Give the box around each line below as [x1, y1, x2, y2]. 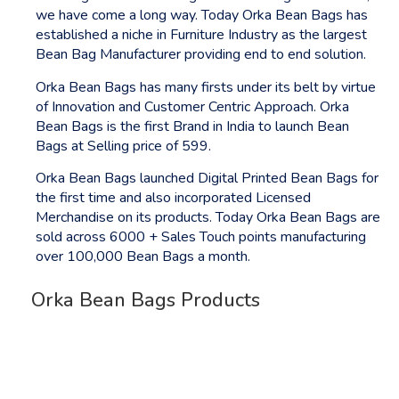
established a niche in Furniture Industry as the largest [36, 25, 367, 45]
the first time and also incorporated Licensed [36, 187, 311, 208]
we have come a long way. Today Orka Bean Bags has [36, 5, 368, 26]
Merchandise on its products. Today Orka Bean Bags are [36, 207, 380, 227]
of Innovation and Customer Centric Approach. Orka [36, 96, 349, 117]
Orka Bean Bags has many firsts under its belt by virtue [36, 77, 376, 97]
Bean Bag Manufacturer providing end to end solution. [36, 45, 370, 65]
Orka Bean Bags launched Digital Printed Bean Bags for [36, 167, 379, 188]
